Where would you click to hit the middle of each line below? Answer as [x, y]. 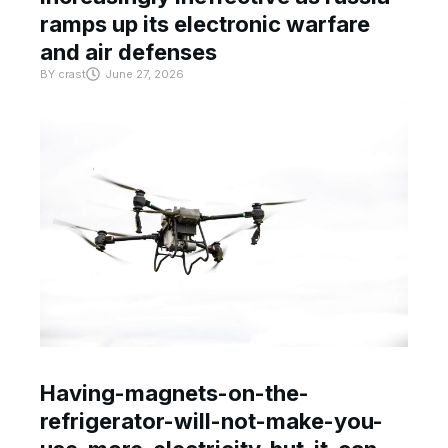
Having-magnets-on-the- [174, 393]
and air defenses [128, 52]
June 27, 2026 [144, 74]
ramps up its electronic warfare [205, 24]
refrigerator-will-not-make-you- [211, 421]
